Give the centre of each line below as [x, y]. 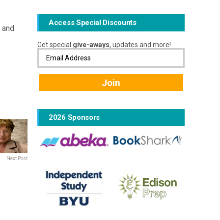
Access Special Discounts [93, 23]
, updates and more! [140, 45]
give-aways [91, 45]
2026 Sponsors [74, 117]
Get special [55, 45]
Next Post [17, 158]
